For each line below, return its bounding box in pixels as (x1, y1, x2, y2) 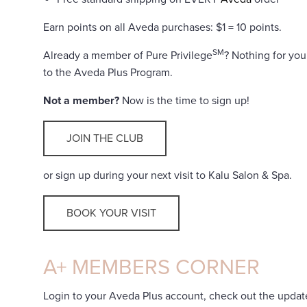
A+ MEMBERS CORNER (43, 255, 260, 280)
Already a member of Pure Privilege (43, 49, 212, 62)
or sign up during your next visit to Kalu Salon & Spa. (43, 169, 292, 182)
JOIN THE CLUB (66, 132, 143, 145)
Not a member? (43, 94, 119, 108)
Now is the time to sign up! (119, 94, 249, 108)
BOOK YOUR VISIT (66, 206, 156, 220)
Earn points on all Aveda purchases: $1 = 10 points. (43, 21, 282, 34)
